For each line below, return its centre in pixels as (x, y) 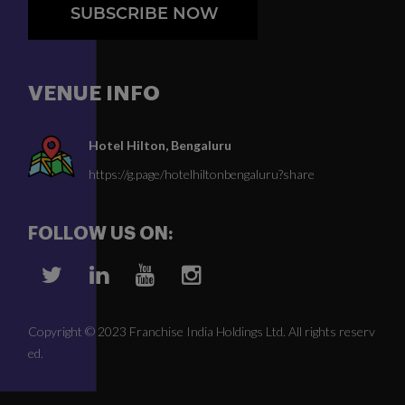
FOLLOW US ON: (101, 234)
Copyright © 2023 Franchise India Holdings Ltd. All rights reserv (202, 332)
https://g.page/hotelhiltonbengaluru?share (202, 174)
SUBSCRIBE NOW (145, 14)
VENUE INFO (94, 94)
